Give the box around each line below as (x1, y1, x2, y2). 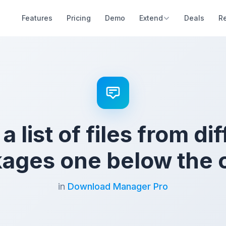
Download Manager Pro (68, 181, 168, 192)
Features (22, 14, 52, 22)
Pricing (67, 14, 91, 22)
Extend (139, 14, 163, 22)
